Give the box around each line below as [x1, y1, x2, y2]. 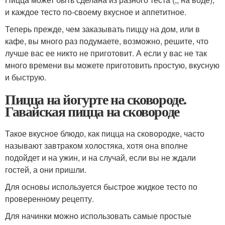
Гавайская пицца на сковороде [5, 100, 179, 122]
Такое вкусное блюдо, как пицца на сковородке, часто [5, 127, 204, 139]
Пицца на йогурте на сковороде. [5, 88, 187, 109]
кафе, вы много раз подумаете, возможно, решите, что [5, 35, 208, 47]
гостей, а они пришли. [5, 163, 86, 175]
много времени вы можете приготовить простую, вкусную [5, 59, 219, 71]
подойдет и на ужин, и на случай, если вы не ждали [5, 151, 196, 163]
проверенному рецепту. [5, 192, 94, 204]
